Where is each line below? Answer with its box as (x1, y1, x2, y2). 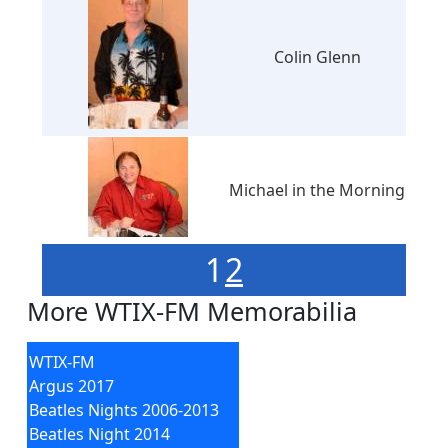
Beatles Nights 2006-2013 (29, 399, 220, 421)
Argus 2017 (29, 375, 115, 397)
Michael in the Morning (229, 179, 405, 201)
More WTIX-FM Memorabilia (27, 294, 357, 328)
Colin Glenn (273, 46, 361, 68)
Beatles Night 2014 (29, 423, 171, 445)
